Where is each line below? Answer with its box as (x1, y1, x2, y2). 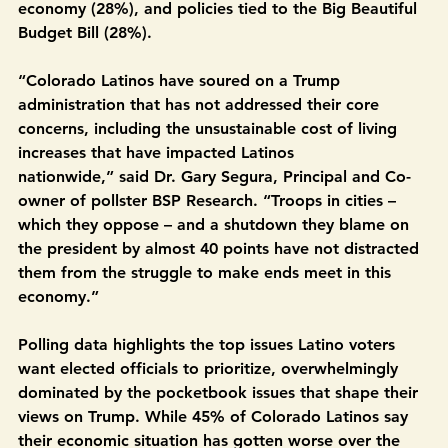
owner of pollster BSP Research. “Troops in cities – (18, 237, 401, 256)
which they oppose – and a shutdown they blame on (18, 261, 414, 280)
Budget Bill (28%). (18, 69, 157, 88)
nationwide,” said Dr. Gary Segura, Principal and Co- (18, 213, 411, 232)
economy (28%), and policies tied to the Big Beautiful (18, 45, 422, 64)
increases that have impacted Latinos (18, 189, 299, 208)
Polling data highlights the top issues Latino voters (18, 381, 400, 400)
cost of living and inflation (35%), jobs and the (18, 21, 369, 40)
